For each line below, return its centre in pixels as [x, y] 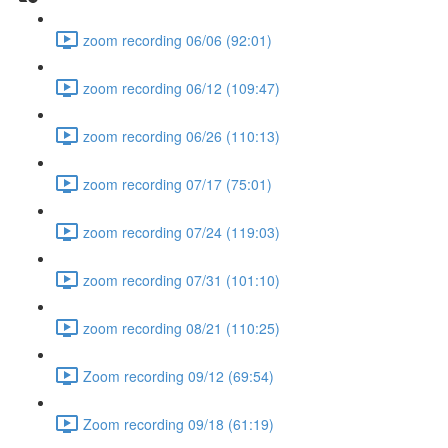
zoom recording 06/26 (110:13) [181, 135]
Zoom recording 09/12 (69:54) [178, 375]
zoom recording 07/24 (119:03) [181, 231]
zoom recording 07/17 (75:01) [177, 183]
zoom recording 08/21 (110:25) [181, 327]
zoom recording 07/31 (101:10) [181, 279]
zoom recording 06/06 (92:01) [177, 39]
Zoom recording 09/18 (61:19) [178, 423]
